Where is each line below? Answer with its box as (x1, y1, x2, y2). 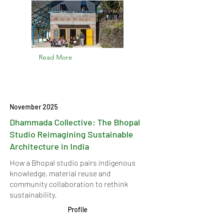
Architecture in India (10, 141, 89, 152)
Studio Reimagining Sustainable (10, 129, 133, 139)
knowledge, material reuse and (10, 169, 111, 178)
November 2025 (10, 103, 58, 111)
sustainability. (10, 190, 57, 199)
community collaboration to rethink (10, 179, 128, 188)
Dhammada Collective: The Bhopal (10, 117, 140, 127)
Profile (67, 205, 88, 214)
